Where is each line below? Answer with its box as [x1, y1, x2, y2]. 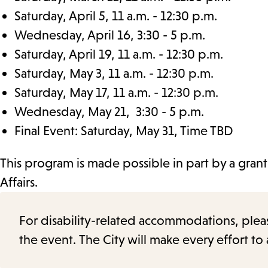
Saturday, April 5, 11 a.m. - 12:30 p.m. [14, 8, 217, 24]
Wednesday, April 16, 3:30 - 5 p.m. [14, 28, 205, 43]
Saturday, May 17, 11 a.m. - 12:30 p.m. [14, 85, 218, 100]
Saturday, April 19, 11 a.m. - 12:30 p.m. [14, 47, 223, 62]
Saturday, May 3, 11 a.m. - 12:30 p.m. [14, 66, 214, 81]
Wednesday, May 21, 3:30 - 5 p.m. [14, 104, 204, 120]
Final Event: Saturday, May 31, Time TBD [14, 123, 233, 139]
